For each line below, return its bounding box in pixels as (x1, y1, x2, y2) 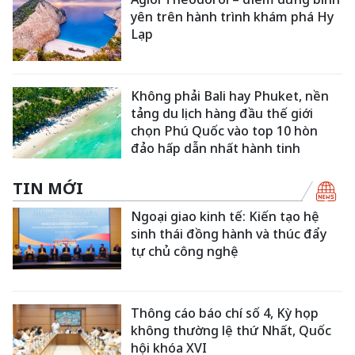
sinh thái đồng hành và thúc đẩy (131, 224, 327, 242)
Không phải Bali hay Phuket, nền (131, 87, 330, 105)
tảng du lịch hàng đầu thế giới (131, 105, 314, 123)
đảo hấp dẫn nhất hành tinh (131, 139, 301, 158)
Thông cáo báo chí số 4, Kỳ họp (131, 304, 319, 323)
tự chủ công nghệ (131, 242, 239, 260)
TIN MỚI (13, 177, 83, 199)
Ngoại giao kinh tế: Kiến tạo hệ (131, 207, 320, 225)
